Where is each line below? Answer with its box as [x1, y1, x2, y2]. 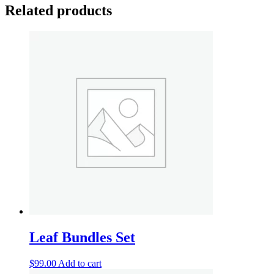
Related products [5, 2, 112, 19]
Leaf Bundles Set [29, 229, 135, 246]
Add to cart [58, 258, 102, 269]
